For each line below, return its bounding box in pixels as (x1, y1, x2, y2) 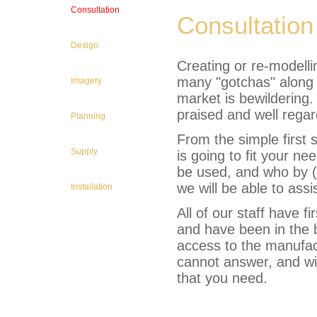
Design (71, 40, 98, 51)
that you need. (177, 270, 267, 287)
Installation (71, 182, 113, 192)
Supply (71, 146, 98, 157)
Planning (71, 111, 105, 122)
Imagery (71, 76, 102, 86)
